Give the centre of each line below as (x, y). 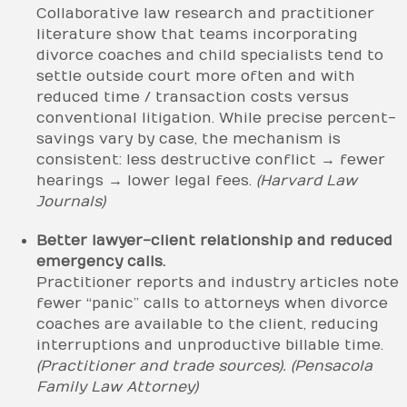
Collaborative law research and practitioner (205, 13)
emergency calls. (101, 261)
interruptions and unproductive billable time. (210, 345)
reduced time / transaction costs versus (193, 97)
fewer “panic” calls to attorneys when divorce (212, 303)
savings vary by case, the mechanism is (189, 139)
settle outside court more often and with (196, 76)
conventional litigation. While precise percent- (216, 118)
